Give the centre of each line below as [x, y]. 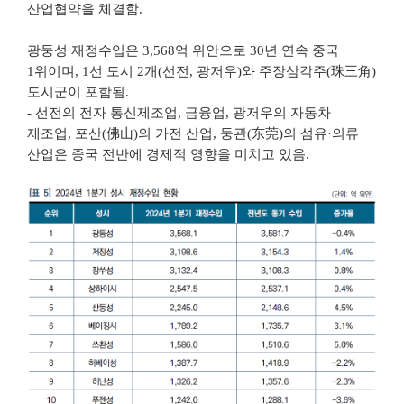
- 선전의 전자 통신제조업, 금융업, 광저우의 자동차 [179, 113]
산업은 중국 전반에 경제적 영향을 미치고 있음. [168, 154]
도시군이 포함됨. [78, 92]
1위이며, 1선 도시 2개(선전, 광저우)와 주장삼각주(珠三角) [202, 71]
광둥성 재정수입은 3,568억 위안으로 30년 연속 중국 [183, 50]
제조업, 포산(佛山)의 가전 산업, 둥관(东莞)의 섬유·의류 [193, 133]
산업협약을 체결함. [85, 9]
